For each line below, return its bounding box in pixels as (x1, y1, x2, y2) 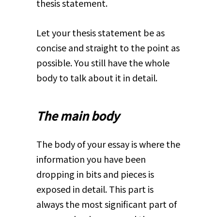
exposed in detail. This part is (36, 182, 154, 195)
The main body (36, 107, 119, 124)
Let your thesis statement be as (36, 26, 165, 39)
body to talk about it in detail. (36, 71, 157, 84)
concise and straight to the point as (36, 41, 180, 54)
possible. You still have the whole (36, 56, 170, 69)
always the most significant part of (36, 197, 177, 210)
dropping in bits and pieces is (36, 167, 154, 180)
